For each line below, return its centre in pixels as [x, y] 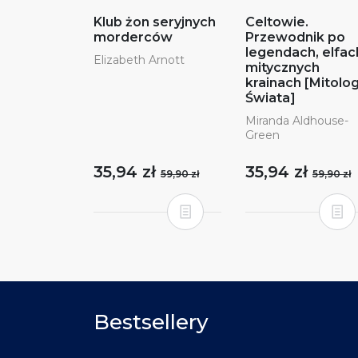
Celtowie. [277, 22]
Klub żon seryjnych [155, 22]
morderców [133, 37]
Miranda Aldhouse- [297, 120]
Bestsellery [151, 322]
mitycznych [282, 67]
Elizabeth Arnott [139, 60]
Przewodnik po [295, 37]
